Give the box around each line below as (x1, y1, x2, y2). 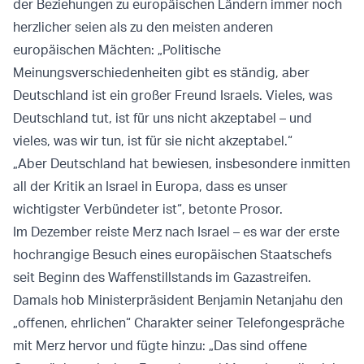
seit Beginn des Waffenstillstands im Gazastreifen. (13, 269, 311, 286)
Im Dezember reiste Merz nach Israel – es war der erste (13, 223, 340, 240)
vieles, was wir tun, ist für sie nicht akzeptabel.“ (13, 132, 292, 149)
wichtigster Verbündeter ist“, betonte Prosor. (13, 201, 283, 218)
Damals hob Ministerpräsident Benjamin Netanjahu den (13, 292, 343, 309)
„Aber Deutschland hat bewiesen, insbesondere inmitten (13, 155, 350, 172)
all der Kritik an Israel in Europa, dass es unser (13, 178, 288, 195)
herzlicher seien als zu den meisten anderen (13, 19, 273, 36)
